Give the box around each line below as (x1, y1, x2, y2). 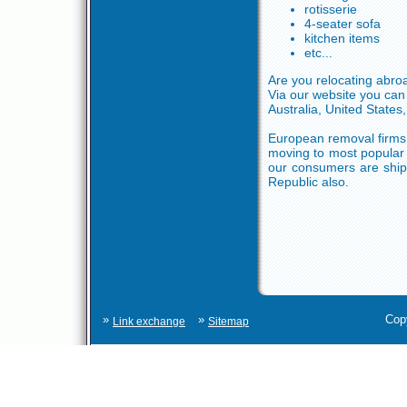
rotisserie (304, 2, 357, 16)
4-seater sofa (304, 16, 381, 31)
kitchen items (304, 31, 380, 45)
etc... (304, 45, 333, 60)
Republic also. (268, 174, 349, 189)
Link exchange (113, 315, 185, 328)
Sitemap (208, 315, 249, 328)
